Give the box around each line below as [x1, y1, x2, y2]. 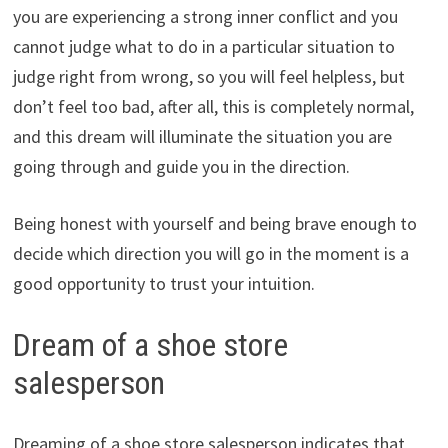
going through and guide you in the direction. [12, 155, 350, 179]
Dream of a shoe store [12, 326, 288, 365]
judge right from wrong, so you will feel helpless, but [12, 65, 405, 89]
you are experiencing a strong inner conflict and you [12, 5, 398, 29]
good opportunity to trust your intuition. [12, 272, 315, 296]
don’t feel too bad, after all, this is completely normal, [12, 95, 414, 119]
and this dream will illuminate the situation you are [12, 125, 392, 149]
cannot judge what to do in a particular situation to [12, 35, 395, 59]
